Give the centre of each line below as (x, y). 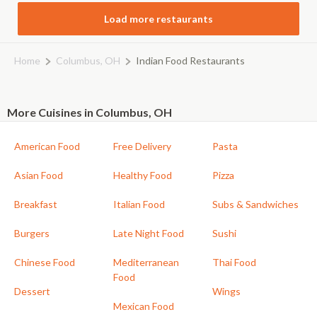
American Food (47, 146)
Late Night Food (149, 234)
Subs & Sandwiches (255, 204)
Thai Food (234, 263)
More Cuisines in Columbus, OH (90, 113)
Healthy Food (143, 175)
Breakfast (36, 204)
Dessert (32, 292)
